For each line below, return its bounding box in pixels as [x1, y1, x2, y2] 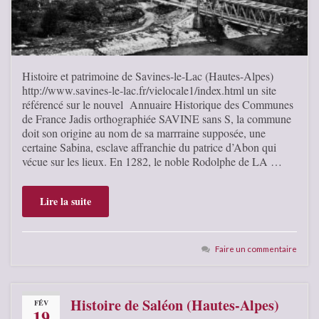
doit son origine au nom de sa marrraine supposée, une [22, 125, 266, 141]
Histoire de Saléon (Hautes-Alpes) [70, 295, 279, 316]
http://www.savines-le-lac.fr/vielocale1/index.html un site [22, 83, 276, 98]
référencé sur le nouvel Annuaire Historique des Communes [22, 97, 293, 113]
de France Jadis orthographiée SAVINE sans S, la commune [22, 111, 291, 127]
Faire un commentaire [215, 244, 297, 254]
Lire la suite [40, 194, 91, 209]
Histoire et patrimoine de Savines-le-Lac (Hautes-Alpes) [22, 68, 273, 84]
